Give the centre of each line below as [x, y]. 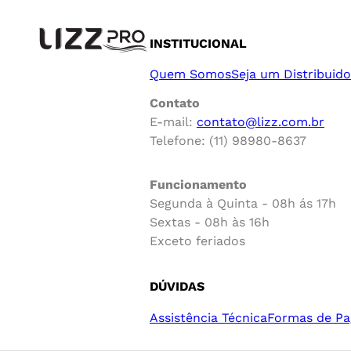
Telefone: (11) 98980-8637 [228, 141]
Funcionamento [198, 185]
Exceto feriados [197, 241]
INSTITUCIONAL [198, 43]
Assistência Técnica [208, 317]
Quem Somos [190, 74]
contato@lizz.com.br [261, 122]
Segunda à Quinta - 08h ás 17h [243, 204]
